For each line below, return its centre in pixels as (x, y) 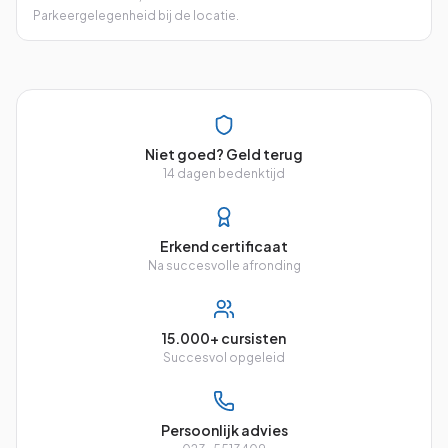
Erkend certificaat (224, 246)
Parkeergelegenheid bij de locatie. (136, 15)
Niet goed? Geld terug (224, 154)
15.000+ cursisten (224, 338)
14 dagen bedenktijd (224, 173)
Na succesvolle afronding (224, 265)
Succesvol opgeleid (224, 357)
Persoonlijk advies (224, 430)
